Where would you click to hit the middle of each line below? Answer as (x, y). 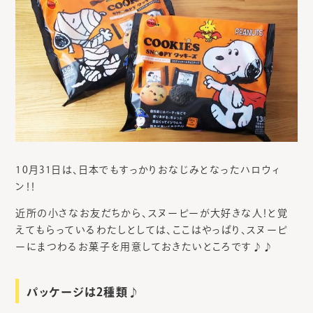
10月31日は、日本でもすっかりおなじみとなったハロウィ (148, 169)
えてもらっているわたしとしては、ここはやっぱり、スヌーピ (152, 230)
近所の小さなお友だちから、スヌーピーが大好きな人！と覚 (152, 213)
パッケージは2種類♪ (83, 292)
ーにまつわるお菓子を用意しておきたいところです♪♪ (145, 246)
